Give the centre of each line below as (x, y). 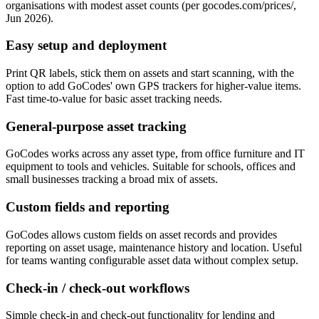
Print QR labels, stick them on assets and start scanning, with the (150, 73)
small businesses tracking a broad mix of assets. (112, 179)
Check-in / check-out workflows (98, 288)
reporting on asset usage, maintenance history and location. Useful (154, 247)
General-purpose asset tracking (96, 126)
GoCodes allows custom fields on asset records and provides (141, 234)
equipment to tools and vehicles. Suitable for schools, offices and (151, 167)
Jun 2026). (30, 18)
